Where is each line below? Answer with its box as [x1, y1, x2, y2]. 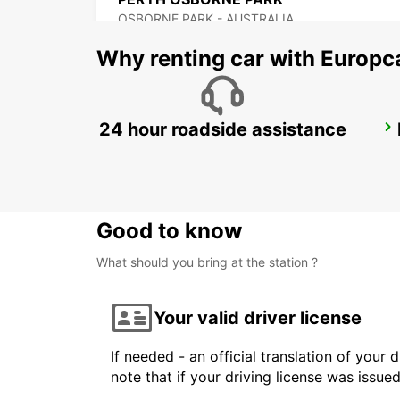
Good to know [96, 218, 242, 245]
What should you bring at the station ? [96, 254, 318, 271]
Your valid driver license [154, 306, 362, 329]
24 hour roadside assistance [98, 119, 346, 141]
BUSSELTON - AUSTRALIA [118, 144, 272, 160]
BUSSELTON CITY [118, 123, 242, 142]
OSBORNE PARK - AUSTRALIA [118, 11, 294, 27]
